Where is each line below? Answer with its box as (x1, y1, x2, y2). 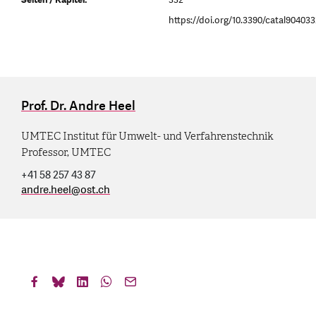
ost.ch (80, 182, 110, 197)
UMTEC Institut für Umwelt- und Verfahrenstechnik (21, 129, 274, 142)
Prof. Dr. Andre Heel (21, 97, 135, 115)
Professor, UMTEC (21, 145, 111, 159)
